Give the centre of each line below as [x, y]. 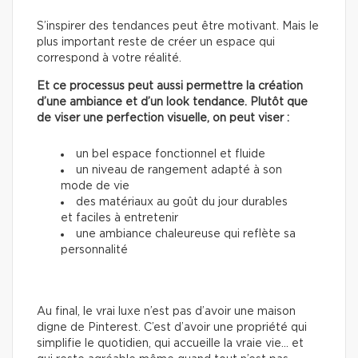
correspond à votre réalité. [109, 59]
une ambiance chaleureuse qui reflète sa [186, 235]
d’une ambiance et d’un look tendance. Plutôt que [172, 103]
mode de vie [95, 187]
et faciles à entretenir [119, 219]
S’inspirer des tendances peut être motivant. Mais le [178, 27]
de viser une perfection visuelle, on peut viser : [163, 119]
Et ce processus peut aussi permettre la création [170, 87]
